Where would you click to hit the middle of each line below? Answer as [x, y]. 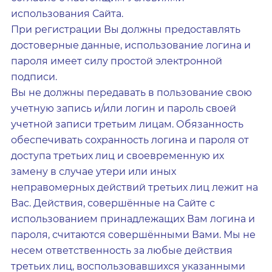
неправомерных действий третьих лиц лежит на [134, 187]
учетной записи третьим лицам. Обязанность [127, 124]
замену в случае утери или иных [93, 172]
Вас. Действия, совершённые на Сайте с [113, 203]
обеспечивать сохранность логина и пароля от [130, 140]
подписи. [34, 77]
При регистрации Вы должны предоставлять [126, 29]
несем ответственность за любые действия [122, 250]
